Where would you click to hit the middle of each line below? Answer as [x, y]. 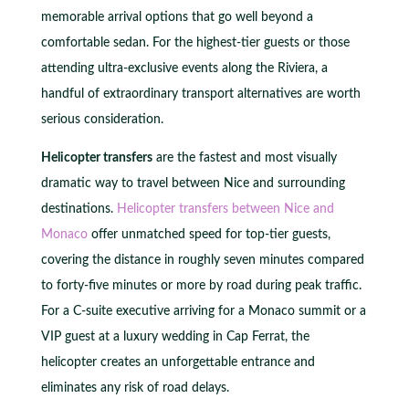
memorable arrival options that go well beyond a [177, 17]
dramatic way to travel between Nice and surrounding [193, 183]
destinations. [79, 209]
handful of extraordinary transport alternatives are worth [200, 94]
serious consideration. [102, 119]
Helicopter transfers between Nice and [225, 209]
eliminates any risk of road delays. [135, 388]
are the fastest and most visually [244, 157]
